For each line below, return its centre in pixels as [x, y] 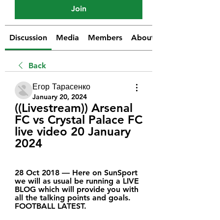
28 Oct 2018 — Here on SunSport [76, 172]
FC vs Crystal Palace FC [79, 119]
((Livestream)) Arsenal [74, 108]
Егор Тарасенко [61, 86]
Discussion [28, 37]
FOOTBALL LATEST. [51, 206]
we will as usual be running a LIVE [77, 181]
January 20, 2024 [60, 96]
